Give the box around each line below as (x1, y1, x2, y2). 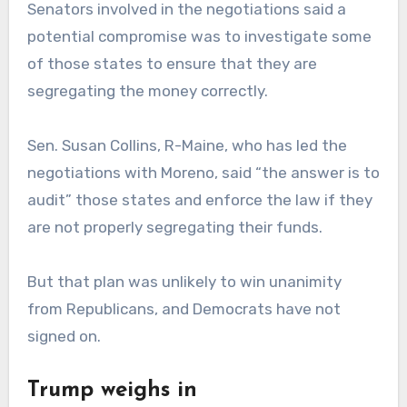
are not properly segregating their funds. (26, 218, 323, 237)
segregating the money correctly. (26, 82, 268, 101)
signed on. (26, 327, 101, 346)
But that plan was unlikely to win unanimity (26, 273, 342, 292)
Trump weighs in (26, 380, 197, 402)
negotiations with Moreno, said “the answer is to (26, 164, 380, 183)
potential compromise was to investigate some (26, 27, 372, 46)
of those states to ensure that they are (26, 55, 317, 74)
